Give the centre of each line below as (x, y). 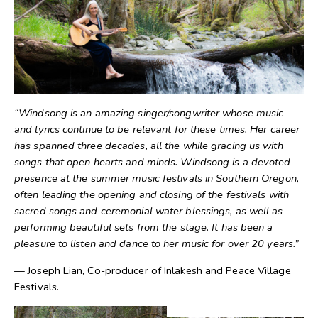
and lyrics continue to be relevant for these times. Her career (157, 130)
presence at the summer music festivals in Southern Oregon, (157, 179)
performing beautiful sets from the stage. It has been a (144, 227)
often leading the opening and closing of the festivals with (152, 195)
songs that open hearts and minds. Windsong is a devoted (153, 162)
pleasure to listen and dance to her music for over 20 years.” (157, 244)
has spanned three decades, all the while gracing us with (149, 146)
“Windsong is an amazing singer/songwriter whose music (149, 113)
